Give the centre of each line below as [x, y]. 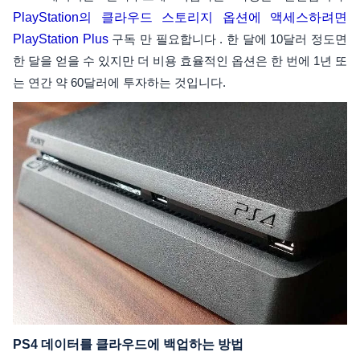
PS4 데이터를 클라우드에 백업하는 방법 [128, 345]
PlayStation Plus [61, 39]
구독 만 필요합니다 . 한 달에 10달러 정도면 [228, 39]
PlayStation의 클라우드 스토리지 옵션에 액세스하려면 [180, 17]
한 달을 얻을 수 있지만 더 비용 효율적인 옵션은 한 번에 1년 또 [180, 61]
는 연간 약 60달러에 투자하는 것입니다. [119, 82]
